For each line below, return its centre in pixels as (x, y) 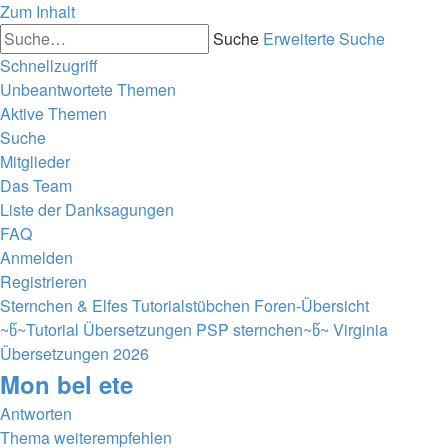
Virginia (360, 329)
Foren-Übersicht (311, 305)
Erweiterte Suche (324, 38)
